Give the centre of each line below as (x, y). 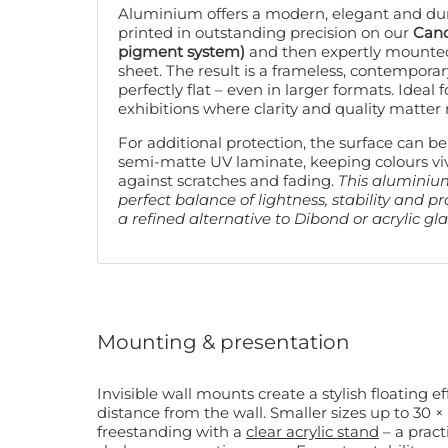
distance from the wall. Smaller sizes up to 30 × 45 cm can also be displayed (183, 413)
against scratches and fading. (228, 181)
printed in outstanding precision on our (265, 33)
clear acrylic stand (312, 432)
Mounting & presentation (223, 341)
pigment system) (181, 52)
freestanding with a (171, 432)
